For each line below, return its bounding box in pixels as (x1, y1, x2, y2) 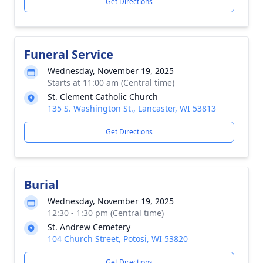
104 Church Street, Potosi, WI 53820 (48, 233, 188, 244)
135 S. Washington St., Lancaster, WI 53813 (48, 103, 216, 114)
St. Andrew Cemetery (48, 221, 130, 232)
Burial (24, 177, 59, 193)
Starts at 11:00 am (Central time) (48, 77, 174, 88)
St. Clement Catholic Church (48, 91, 158, 102)
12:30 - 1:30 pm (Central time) (48, 207, 164, 218)
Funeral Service (24, 46, 113, 62)
